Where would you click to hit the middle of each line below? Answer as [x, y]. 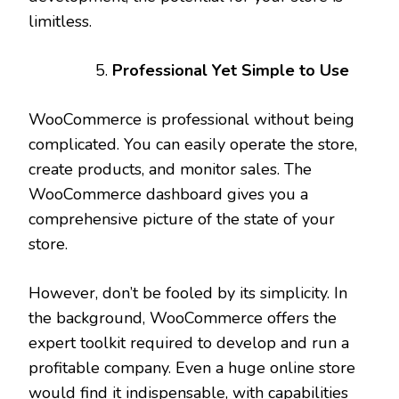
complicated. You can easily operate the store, [193, 144]
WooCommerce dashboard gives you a [168, 194]
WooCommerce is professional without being [191, 119]
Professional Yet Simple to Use [231, 70]
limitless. [60, 21]
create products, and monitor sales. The [170, 169]
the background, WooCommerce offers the [183, 318]
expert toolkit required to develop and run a [189, 342]
